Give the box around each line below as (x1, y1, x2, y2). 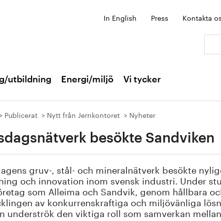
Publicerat (4, 109, 37, 120)
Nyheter (129, 109, 155, 120)
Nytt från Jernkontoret (47, 109, 120, 120)
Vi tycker (123, 75, 161, 84)
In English (104, 12, 137, 23)
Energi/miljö (61, 75, 113, 84)
